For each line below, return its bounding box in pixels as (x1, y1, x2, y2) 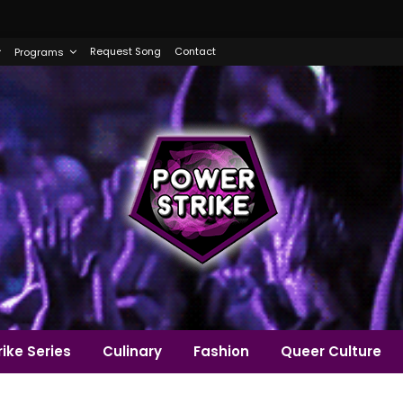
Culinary (102, 342, 162, 361)
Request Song (89, 44, 161, 58)
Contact (174, 44, 216, 58)
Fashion (193, 342, 249, 361)
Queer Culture (280, 342, 381, 361)
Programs (13, 45, 64, 59)
